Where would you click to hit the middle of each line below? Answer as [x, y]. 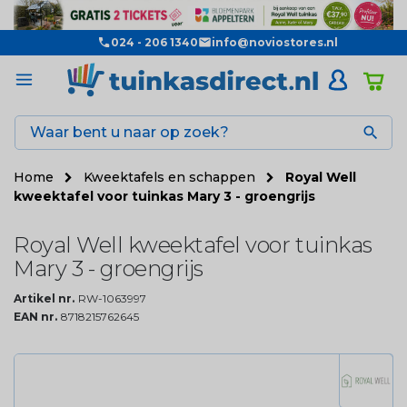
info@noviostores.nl [274, 42]
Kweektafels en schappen [171, 177]
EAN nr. [35, 316]
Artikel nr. [44, 298]
